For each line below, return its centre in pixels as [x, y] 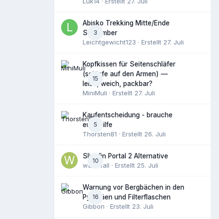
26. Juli [155, 134]
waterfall [96, 165]
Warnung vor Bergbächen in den [133, 187]
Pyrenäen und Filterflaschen [127, 197]
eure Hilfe [98, 125]
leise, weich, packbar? [118, 84]
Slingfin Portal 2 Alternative [125, 156]
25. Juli [148, 165]
